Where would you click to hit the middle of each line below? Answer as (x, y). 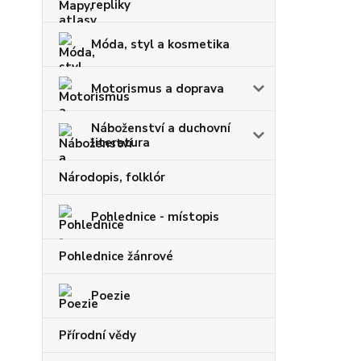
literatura (120, 143)
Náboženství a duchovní (161, 128)
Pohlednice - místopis (155, 217)
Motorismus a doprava (158, 89)
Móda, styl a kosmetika (160, 44)
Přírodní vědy (98, 335)
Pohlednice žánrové (116, 256)
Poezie (111, 296)
